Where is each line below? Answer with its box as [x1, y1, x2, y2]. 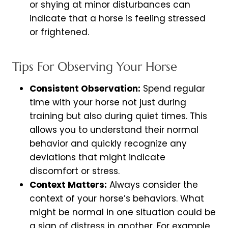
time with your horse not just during [30, 96, 186, 109]
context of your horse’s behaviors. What [30, 192, 204, 205]
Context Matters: [30, 179, 107, 191]
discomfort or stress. [30, 165, 120, 178]
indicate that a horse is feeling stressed [30, 12, 206, 25]
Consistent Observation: [30, 82, 140, 95]
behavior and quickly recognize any [30, 137, 187, 150]
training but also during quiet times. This [30, 110, 207, 123]
